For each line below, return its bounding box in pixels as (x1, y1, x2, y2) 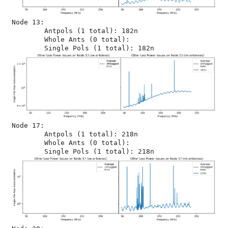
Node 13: (12, 18, 44, 26)
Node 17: (12, 122, 44, 129)
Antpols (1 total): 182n (12, 27, 44, 35)
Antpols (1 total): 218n (12, 130, 44, 138)
